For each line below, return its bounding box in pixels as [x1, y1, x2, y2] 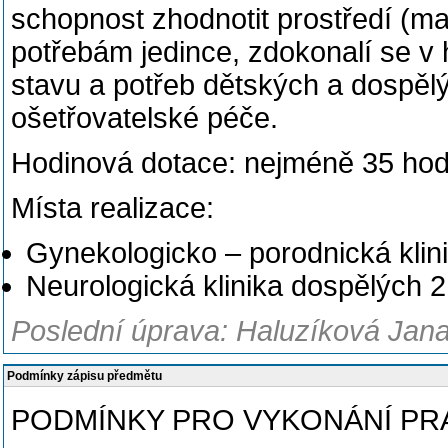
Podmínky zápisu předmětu [7, 369, 162, 383]
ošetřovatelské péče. [11, 102, 278, 134]
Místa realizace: [11, 192, 214, 224]
